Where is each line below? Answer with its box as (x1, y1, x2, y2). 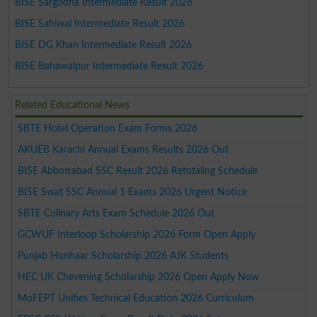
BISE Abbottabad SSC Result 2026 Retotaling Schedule (18, 165, 258, 176)
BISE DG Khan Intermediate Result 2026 (15, 39, 192, 50)
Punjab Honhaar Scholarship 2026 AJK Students (18, 250, 229, 261)
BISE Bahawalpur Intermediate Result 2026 (15, 60, 204, 71)
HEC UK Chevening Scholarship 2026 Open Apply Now (18, 271, 260, 282)
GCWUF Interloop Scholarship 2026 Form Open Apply (18, 229, 256, 240)
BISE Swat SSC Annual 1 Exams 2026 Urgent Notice (18, 186, 248, 197)
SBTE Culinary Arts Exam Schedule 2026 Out (18, 207, 215, 219)
